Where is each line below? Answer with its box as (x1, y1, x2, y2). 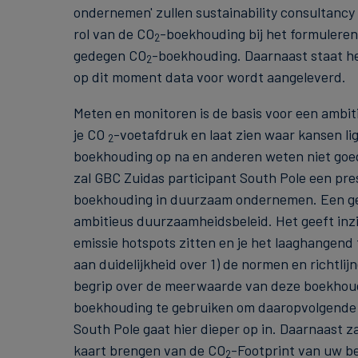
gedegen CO (73, 46, 146, 64)
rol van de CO (73, 24, 154, 42)
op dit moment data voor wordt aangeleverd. (73, 67, 346, 86)
